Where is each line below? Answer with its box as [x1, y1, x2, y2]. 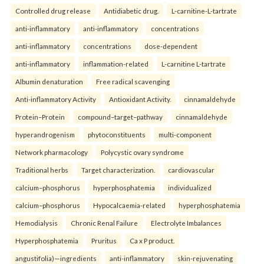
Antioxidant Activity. [109, 95, 171, 104]
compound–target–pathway [78, 113, 163, 121]
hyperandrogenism [15, 130, 75, 139]
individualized [168, 183, 212, 192]
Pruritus [91, 236, 117, 245]
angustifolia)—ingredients [15, 254, 97, 263]
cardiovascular [168, 166, 214, 174]
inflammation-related [83, 60, 148, 68]
